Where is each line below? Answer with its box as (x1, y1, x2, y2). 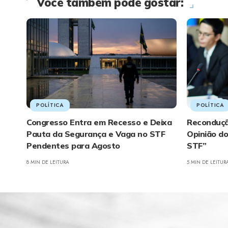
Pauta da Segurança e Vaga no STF (26, 128, 165, 139)
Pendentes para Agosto (26, 140, 120, 151)
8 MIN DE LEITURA (26, 158, 69, 166)
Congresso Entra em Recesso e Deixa (26, 117, 172, 127)
